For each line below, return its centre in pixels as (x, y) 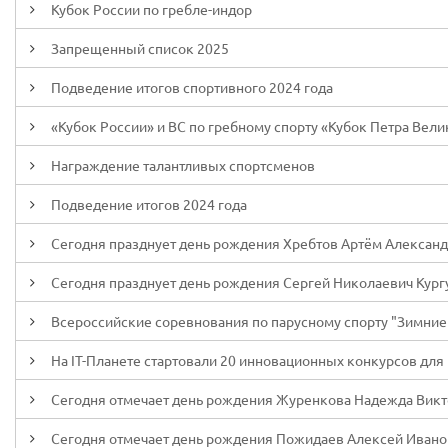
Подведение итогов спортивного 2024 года (192, 87)
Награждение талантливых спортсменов (183, 165)
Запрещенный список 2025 (140, 48)
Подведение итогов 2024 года (149, 204)
